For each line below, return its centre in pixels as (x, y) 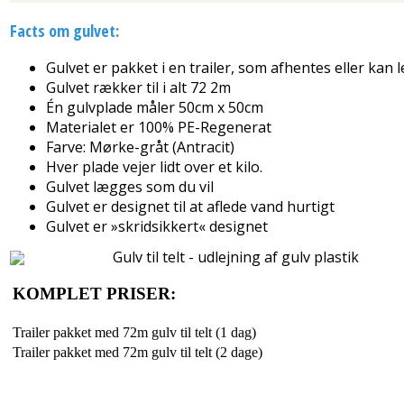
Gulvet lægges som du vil (130, 186)
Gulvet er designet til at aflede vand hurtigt (190, 206)
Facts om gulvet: (64, 30)
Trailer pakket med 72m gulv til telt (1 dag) (134, 332)
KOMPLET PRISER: (94, 294)
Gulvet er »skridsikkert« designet (157, 226)
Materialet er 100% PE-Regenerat (159, 127)
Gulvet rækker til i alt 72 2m (138, 87)
